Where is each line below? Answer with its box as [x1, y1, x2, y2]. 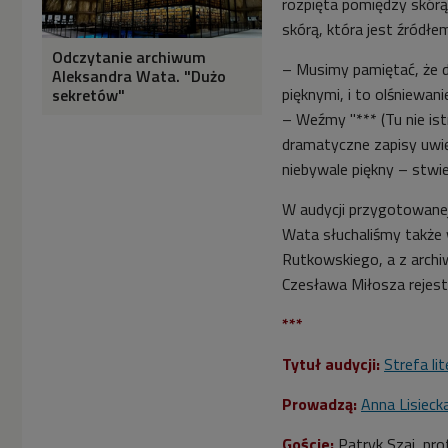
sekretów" [52, 82, 125, 107]
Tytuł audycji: [282, 351, 380, 376]
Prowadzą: [282, 391, 357, 416]
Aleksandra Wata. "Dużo [52, 63, 226, 88]
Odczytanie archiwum [52, 44, 206, 69]
